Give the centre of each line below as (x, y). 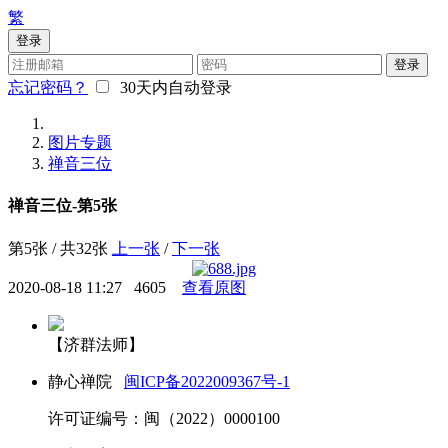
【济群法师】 (96, 344)
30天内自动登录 (172, 87)
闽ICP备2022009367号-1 (207, 381)
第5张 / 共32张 (58, 248)
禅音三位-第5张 (62, 206)
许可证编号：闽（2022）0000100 (164, 418)
